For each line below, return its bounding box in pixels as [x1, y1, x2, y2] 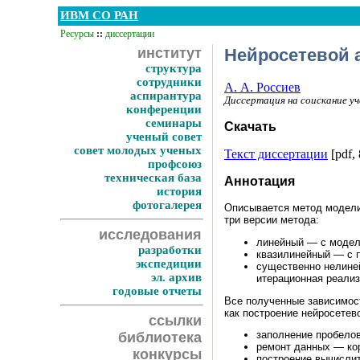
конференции [126, 103, 202, 116]
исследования [99, 227, 202, 243]
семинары [145, 117, 202, 129]
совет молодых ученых [74, 144, 202, 157]
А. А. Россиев [224, 80, 301, 94]
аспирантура [130, 89, 202, 102]
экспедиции [136, 257, 202, 270]
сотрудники [137, 76, 202, 88]
